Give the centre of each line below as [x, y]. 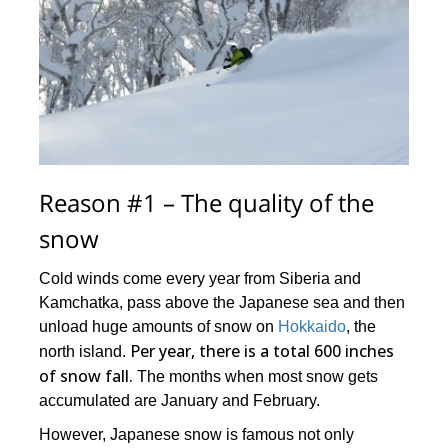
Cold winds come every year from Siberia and [200, 279]
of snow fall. [86, 376]
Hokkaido [312, 327]
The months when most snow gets [256, 377]
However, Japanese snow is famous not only [197, 435]
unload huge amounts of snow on [159, 327]
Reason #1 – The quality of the [207, 203]
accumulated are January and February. [180, 401]
